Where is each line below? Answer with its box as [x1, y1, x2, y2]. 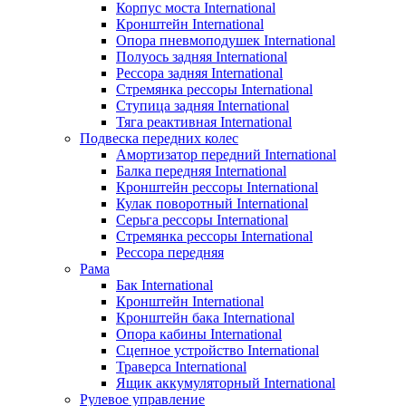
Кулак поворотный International [116, 195, 308, 211]
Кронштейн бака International [116, 309, 295, 325]
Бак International [116, 276, 213, 293]
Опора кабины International [116, 325, 282, 342]
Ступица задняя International [116, 97, 289, 113]
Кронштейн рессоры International [116, 179, 318, 195]
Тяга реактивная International [116, 113, 292, 130]
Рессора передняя [116, 244, 224, 260]
